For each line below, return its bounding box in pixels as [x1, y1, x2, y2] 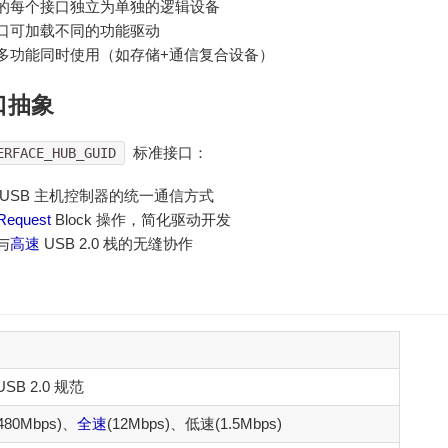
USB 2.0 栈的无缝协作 [39, 234, 193, 252]
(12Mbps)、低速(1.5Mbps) [106, 415, 282, 433]
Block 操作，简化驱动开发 [50, 210, 231, 228]
